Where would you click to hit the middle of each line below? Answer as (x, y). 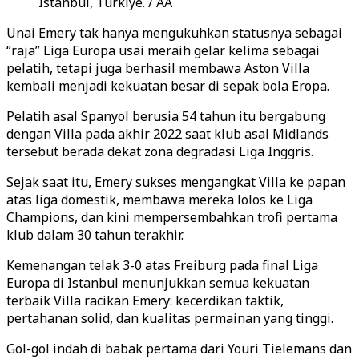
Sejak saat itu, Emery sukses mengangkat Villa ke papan (176, 182)
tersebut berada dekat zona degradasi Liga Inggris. (160, 151)
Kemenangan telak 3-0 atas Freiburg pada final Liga (162, 265)
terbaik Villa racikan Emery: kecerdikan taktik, (145, 301)
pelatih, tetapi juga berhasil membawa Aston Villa (158, 68)
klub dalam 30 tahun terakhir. (95, 235)
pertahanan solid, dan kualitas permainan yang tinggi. (170, 318)
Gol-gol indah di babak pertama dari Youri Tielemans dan (179, 349)
